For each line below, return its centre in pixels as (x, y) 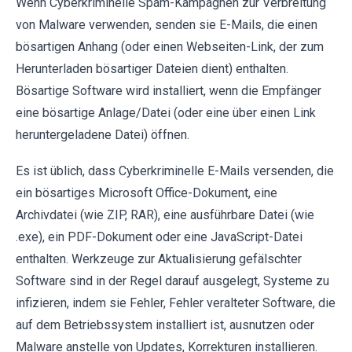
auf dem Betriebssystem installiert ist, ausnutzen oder (165, 325)
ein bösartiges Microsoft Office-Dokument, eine (147, 193)
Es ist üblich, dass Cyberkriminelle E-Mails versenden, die (175, 171)
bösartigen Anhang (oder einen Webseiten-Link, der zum (170, 47)
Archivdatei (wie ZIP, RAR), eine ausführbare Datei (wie (165, 215)
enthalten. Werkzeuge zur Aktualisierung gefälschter (159, 259)
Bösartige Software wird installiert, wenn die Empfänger (169, 91)
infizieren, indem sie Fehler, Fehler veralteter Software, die (176, 303)
